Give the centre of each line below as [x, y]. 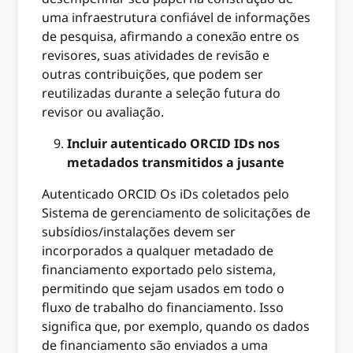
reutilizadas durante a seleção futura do [162, 93]
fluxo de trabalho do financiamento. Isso [163, 307]
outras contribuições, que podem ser [153, 74]
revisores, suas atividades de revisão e [156, 55]
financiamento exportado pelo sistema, [159, 269]
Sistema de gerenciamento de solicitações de [176, 212]
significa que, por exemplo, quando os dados [176, 326]
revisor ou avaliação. [103, 111]
